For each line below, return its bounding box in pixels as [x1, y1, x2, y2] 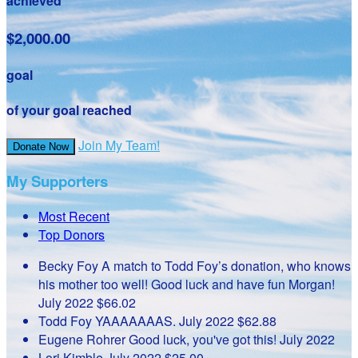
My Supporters [6, 170, 108, 193]
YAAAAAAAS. [95, 311, 179, 330]
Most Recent [38, 206, 109, 225]
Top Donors [38, 225, 105, 244]
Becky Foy [38, 256, 101, 275]
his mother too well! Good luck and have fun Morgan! [38, 274, 335, 293]
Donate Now [13, 141, 69, 153]
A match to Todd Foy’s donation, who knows [101, 256, 351, 275]
